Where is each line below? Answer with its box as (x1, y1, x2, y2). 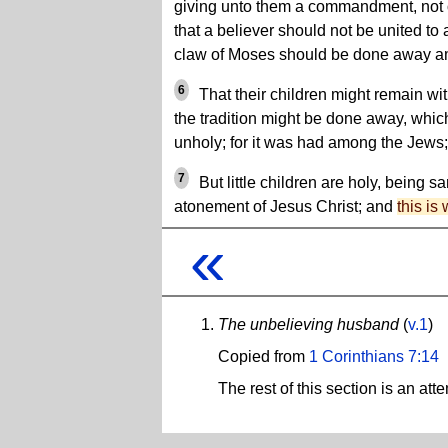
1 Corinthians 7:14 (309, 347, 439, 365)
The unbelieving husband (218, 315, 399, 333)
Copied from (218, 347, 309, 365)
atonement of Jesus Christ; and (174, 198, 397, 215)
